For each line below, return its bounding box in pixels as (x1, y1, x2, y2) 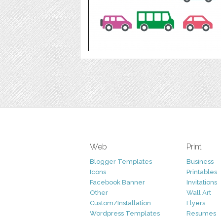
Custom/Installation (90, 199, 151, 207)
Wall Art (186, 189, 211, 196)
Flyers (186, 199, 205, 207)
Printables (186, 168, 217, 176)
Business (186, 158, 214, 165)
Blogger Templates (90, 158, 152, 165)
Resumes (186, 210, 216, 217)
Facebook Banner (90, 179, 145, 186)
